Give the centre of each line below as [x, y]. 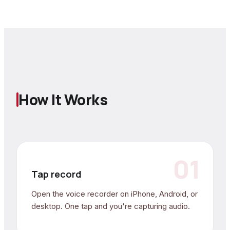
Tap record [56, 174]
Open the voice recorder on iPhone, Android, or [114, 194]
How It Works [63, 99]
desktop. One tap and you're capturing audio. [111, 206]
